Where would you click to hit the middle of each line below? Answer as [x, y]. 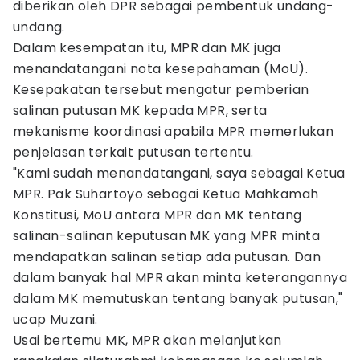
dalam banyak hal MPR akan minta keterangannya [180, 278]
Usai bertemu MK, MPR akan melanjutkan [147, 340]
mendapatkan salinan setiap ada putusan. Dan [167, 257]
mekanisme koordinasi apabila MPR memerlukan [174, 131]
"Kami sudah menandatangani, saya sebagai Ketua [179, 173]
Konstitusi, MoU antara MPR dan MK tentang [157, 215]
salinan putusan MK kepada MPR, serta [140, 110]
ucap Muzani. [55, 319]
